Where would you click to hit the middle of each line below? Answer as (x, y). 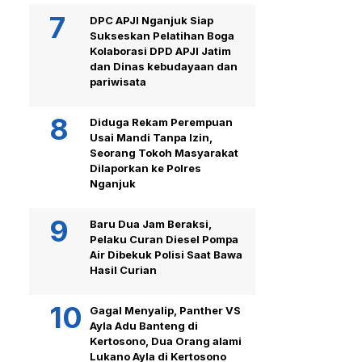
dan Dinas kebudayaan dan (164, 66)
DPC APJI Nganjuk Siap (152, 20)
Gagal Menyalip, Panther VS (165, 310)
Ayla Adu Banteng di (144, 325)
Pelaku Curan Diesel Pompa (164, 239)
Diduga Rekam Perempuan (161, 122)
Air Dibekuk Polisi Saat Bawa (166, 254)
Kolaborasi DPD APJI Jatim (160, 51)
